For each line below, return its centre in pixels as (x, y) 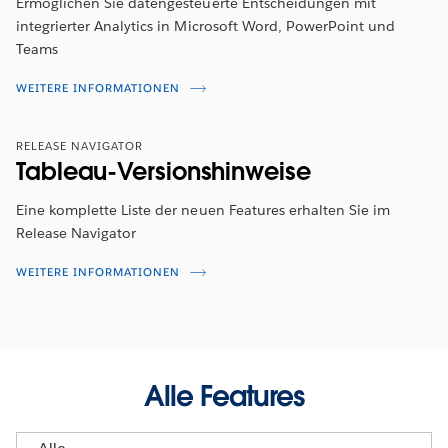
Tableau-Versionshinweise (163, 171)
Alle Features (224, 395)
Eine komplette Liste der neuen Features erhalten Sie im (203, 209)
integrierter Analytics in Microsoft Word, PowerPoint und (206, 25)
